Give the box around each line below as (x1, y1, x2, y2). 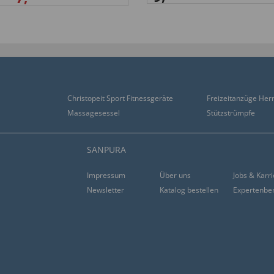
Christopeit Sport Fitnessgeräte (67, 93, 173, 103)
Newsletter (86, 185, 124, 195)
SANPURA (86, 144, 126, 155)
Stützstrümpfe (207, 108, 255, 118)
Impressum (86, 170, 125, 180)
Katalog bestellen (160, 185, 219, 195)
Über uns (160, 170, 191, 180)
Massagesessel (67, 108, 120, 118)
